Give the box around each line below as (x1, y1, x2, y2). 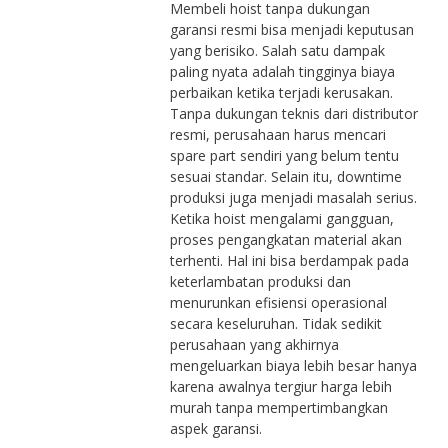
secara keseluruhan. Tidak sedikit (169, 313, 382, 333)
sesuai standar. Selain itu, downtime (169, 166, 402, 186)
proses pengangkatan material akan (169, 229, 402, 249)
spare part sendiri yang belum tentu (169, 145, 399, 165)
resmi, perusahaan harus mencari (169, 124, 386, 144)
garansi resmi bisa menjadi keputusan (169, 19, 414, 39)
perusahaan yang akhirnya (169, 334, 339, 354)
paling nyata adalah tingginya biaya (169, 61, 395, 81)
